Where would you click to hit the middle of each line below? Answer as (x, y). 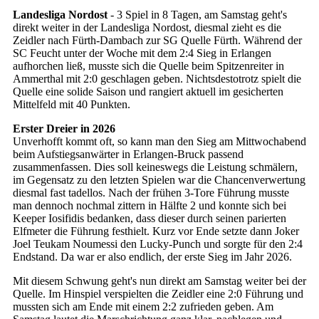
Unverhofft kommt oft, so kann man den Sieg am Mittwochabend (159, 141)
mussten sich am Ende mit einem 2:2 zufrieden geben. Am (143, 306)
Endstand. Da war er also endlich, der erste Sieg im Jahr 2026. (152, 256)
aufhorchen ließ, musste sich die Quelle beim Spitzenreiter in (148, 66)
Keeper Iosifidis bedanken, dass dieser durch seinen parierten (150, 218)
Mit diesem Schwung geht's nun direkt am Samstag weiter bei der (159, 281)
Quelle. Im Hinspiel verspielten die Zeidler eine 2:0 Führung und (158, 293)
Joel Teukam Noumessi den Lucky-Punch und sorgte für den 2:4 (158, 244)
